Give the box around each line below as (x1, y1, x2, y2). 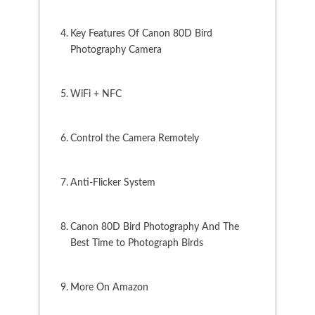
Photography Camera (70, 44, 162, 55)
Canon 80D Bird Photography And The (70, 221, 239, 232)
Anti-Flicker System (70, 177, 155, 188)
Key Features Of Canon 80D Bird (70, 28, 212, 39)
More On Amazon (70, 282, 148, 292)
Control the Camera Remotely (70, 133, 199, 143)
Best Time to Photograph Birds (70, 238, 203, 248)
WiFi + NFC (70, 89, 122, 99)
